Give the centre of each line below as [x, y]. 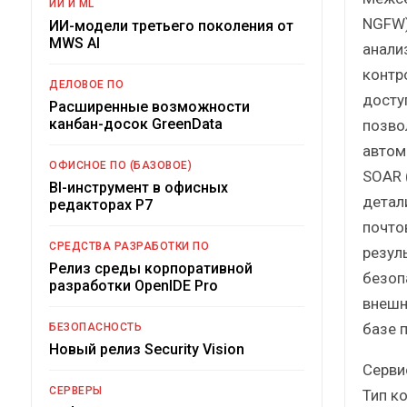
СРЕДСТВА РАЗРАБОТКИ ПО [129, 246]
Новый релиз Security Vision [147, 349]
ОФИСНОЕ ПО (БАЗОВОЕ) [120, 165]
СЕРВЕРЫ [76, 390]
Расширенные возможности [149, 106]
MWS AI [74, 43]
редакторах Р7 [101, 204]
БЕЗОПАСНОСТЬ [95, 327]
